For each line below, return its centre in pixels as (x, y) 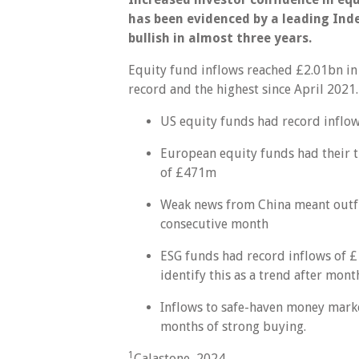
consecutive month (216, 224)
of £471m (190, 172)
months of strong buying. (235, 326)
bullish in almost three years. (220, 38)
